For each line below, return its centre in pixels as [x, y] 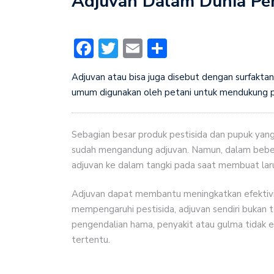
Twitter [151, 48]
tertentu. [91, 240]
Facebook [134, 48]
